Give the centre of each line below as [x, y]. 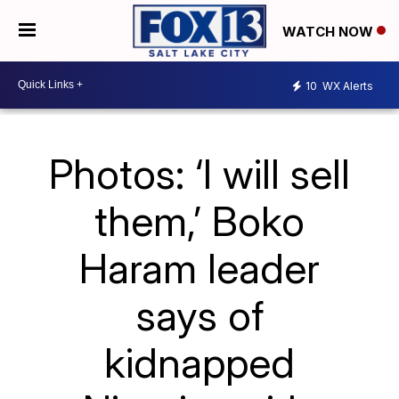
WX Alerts [346, 86]
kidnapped [199, 362]
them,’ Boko [199, 220]
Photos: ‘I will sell [199, 173]
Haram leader [199, 268]
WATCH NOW [330, 31]
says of [199, 315]
